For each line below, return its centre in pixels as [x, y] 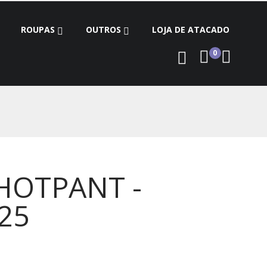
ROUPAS [38, 30]
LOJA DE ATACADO [191, 30]
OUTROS [103, 30]
